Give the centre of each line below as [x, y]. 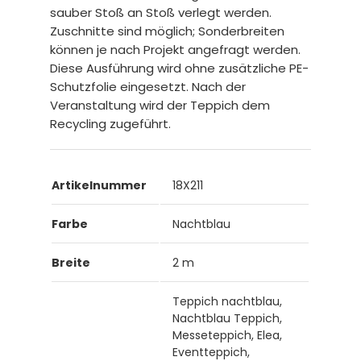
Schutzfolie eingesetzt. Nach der [148, 87]
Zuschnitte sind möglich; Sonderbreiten [168, 31]
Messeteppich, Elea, [228, 336]
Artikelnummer [100, 186]
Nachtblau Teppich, [228, 319]
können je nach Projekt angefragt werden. [176, 50]
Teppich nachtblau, [228, 302]
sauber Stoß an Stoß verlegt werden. [161, 13]
